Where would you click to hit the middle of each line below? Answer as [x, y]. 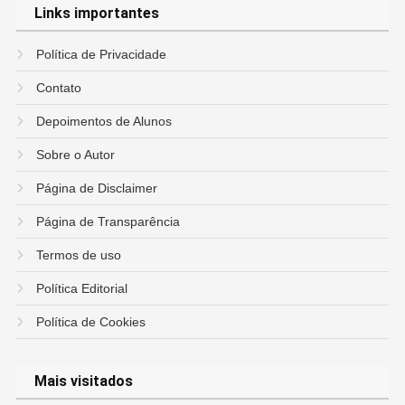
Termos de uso [79, 254]
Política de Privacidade [102, 54]
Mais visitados [90, 381]
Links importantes [101, 13]
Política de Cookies [91, 321]
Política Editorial [82, 288]
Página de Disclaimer [97, 188]
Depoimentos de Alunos [104, 121]
